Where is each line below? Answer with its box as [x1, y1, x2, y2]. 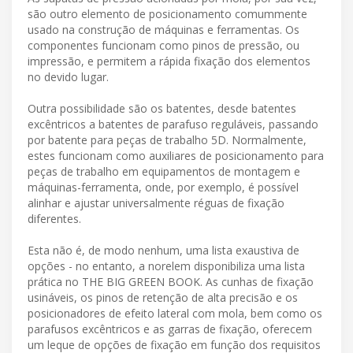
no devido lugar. [28, 69, 109, 85]
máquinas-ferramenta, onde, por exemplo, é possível [28, 180, 299, 195]
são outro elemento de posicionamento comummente [28, 6, 307, 22]
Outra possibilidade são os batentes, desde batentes [28, 101, 296, 117]
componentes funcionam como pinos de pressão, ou [28, 38, 299, 54]
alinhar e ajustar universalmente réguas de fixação [28, 195, 284, 211]
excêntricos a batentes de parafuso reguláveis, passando [28, 117, 318, 132]
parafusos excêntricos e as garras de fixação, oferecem [28, 321, 312, 337]
